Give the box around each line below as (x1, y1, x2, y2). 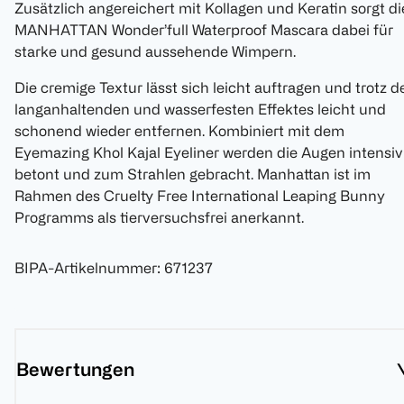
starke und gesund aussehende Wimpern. (14, 43, 296, 60)
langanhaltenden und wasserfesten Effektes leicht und (14, 101, 386, 118)
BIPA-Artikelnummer (14, 260, 157, 277)
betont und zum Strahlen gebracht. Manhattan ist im (14, 166, 371, 183)
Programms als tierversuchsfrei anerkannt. (14, 209, 304, 226)
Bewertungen (16, 359, 134, 381)
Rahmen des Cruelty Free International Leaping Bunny (14, 188, 385, 205)
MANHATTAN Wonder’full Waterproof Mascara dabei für (14, 22, 393, 39)
